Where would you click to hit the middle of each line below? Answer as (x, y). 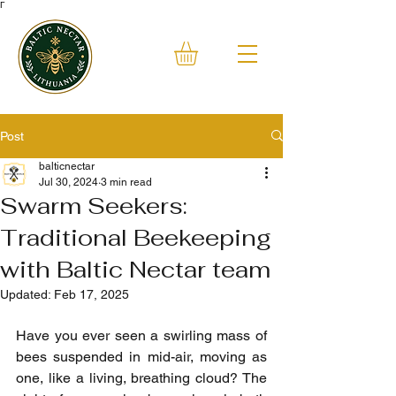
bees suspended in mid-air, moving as (141, 356)
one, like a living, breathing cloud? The (141, 377)
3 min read (126, 182)
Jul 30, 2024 (69, 182)
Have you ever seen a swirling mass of (141, 335)
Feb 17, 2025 (91, 294)
